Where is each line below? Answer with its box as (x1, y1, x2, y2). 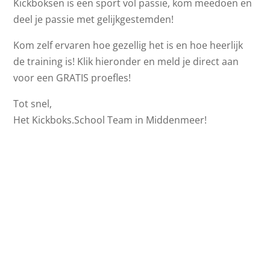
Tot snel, (13, 96, 52, 110)
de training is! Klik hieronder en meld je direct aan (13, 54, 239, 68)
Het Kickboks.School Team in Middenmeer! (13, 113, 207, 127)
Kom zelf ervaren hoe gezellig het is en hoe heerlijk (13, 38, 243, 52)
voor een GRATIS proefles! (13, 71, 131, 84)
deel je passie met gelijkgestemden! (13, 12, 174, 26)
